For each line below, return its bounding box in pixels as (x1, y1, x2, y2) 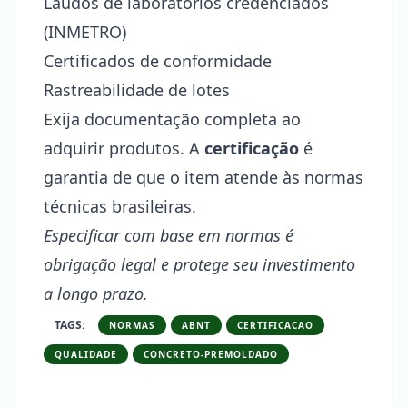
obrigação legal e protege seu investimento (44, 253, 355, 275)
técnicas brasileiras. (44, 195, 196, 217)
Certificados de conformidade (44, 50, 272, 72)
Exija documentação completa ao (44, 108, 301, 130)
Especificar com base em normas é (44, 224, 293, 246)
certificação (204, 137, 299, 159)
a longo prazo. (44, 283, 148, 304)
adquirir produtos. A (44, 137, 204, 159)
